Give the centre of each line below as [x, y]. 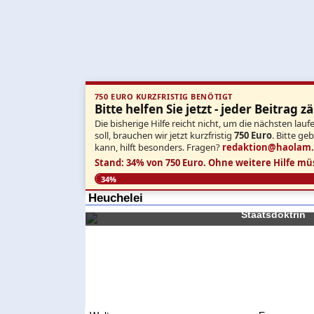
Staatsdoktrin [273, 215]
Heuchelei [116, 197]
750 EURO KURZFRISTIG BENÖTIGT [163, 97]
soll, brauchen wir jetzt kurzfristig [164, 135]
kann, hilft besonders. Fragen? [158, 147]
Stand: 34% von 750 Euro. [150, 162]
